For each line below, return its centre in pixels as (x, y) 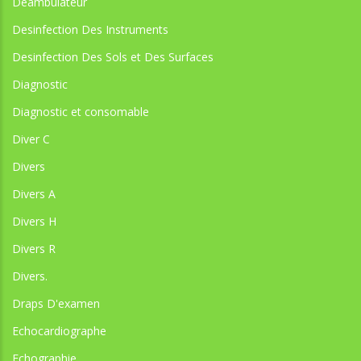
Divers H (34, 221)
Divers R (34, 248)
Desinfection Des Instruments (90, 29)
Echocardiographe (59, 330)
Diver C (31, 139)
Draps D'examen (56, 303)
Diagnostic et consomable (81, 111)
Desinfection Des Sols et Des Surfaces (113, 56)
